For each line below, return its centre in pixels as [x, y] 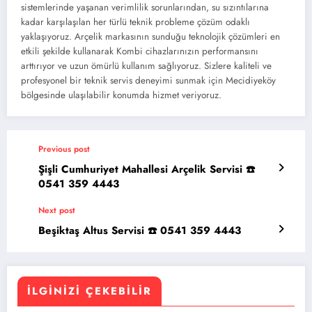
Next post [57, 211]
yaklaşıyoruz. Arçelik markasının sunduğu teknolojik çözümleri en [150, 37]
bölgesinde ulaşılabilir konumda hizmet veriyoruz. [121, 95]
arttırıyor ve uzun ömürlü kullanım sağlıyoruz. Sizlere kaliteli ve [146, 66]
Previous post [64, 149]
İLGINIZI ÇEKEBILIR [89, 291]
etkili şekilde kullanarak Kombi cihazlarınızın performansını [140, 52]
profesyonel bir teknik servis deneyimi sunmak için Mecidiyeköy [148, 81]
